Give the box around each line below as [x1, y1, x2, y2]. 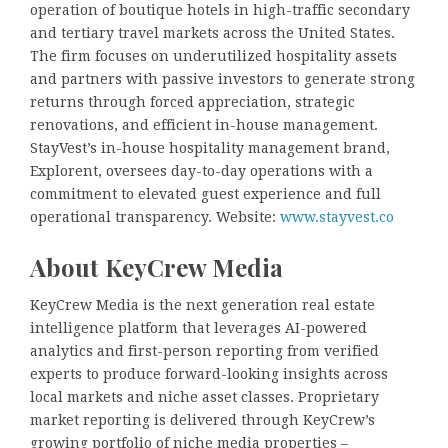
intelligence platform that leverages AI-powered [30, 320, 367, 337]
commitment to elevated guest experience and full [30, 185, 381, 202]
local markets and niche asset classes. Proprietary [30, 389, 379, 406]
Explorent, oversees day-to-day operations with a [30, 162, 373, 179]
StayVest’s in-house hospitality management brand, [30, 139, 390, 156]
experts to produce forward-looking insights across [30, 366, 388, 383]
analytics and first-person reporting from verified [30, 343, 379, 360]
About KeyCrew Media [30, 250, 283, 283]
